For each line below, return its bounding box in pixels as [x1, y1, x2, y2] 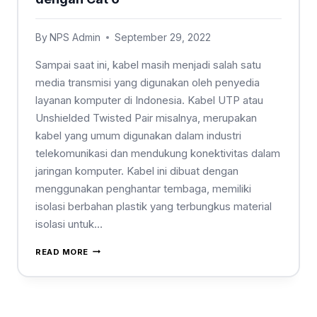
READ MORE [35, 247, 89, 258]
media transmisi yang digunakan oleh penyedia [35, 76, 260, 90]
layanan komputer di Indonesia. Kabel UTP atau [35, 93, 263, 108]
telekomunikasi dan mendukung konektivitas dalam [35, 146, 280, 161]
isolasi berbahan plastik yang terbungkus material [35, 200, 272, 214]
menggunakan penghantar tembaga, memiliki [35, 182, 251, 196]
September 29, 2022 [115, 31, 212, 44]
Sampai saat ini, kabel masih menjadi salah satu [35, 58, 261, 72]
